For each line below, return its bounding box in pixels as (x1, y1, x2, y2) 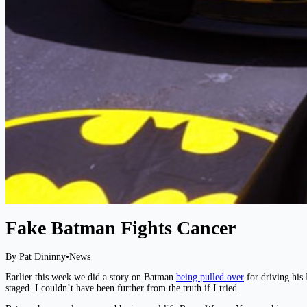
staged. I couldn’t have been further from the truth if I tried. (5, 283, 240, 294)
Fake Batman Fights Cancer (5, 217, 236, 238)
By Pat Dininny (5, 251, 66, 262)
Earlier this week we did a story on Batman (5, 272, 176, 283)
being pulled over (176, 272, 244, 283)
